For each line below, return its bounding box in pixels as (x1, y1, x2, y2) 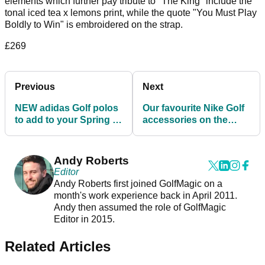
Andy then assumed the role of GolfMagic (53, 202, 226, 213)
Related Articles (5, 238, 111, 255)
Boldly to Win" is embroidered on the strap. (5, 20, 183, 30)
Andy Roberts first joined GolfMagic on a (53, 179, 222, 189)
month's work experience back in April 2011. (53, 190, 237, 201)
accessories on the (143, 115, 228, 125)
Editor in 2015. (53, 214, 117, 225)
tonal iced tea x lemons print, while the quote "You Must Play (5, 8, 257, 18)
